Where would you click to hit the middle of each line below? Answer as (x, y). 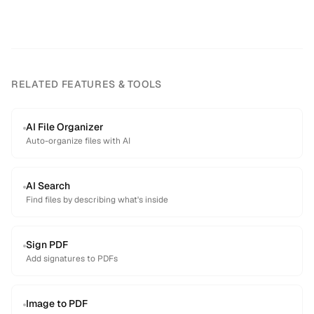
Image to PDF (57, 303)
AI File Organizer (65, 127)
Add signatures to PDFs (72, 259)
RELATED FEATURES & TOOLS (87, 84)
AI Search (48, 186)
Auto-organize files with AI (78, 141)
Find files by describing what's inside (97, 200)
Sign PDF (47, 245)
